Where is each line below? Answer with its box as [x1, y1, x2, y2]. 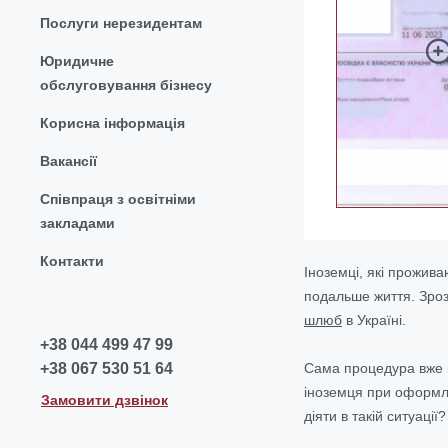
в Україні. [342, 311, 406, 328]
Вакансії [40, 152, 97, 169]
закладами [40, 214, 115, 231]
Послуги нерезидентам [40, 14, 202, 31]
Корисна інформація [40, 114, 185, 131]
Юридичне [40, 52, 114, 69]
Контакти [40, 252, 104, 269]
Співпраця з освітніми [40, 190, 196, 207]
